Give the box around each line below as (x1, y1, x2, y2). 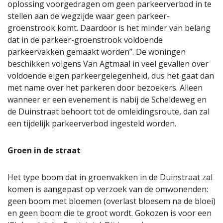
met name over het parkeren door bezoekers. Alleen (7, 82, 203, 94)
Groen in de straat (7, 145, 81, 156)
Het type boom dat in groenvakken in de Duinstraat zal (7, 172, 213, 183)
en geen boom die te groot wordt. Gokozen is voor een (7, 208, 212, 219)
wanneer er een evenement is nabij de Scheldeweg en (7, 94, 207, 106)
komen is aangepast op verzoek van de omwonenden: (7, 184, 208, 195)
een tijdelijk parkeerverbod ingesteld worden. (7, 118, 176, 129)
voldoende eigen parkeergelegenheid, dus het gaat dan (7, 70, 214, 82)
